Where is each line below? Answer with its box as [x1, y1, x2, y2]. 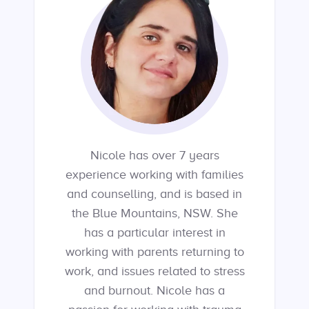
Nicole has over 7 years [90, 148, 219, 162]
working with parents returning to [65, 245, 244, 259]
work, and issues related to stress [64, 264, 245, 278]
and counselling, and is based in [67, 187, 242, 201]
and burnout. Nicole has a [84, 283, 225, 297]
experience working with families [66, 168, 243, 181]
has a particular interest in [83, 226, 226, 239]
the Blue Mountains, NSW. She [71, 206, 238, 220]
